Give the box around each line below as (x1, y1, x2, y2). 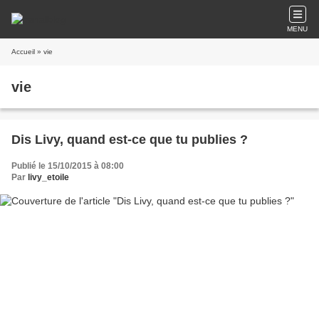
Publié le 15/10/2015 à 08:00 (11, 161, 124, 171)
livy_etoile (28, 172, 69, 182)
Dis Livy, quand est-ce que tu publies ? (11, 132, 248, 147)
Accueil (11, 48, 35, 56)
